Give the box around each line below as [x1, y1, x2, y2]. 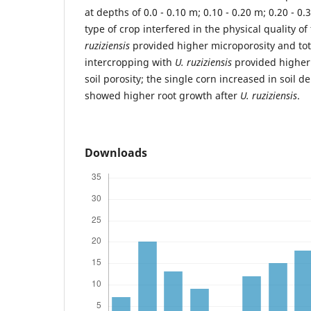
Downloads [85, 144, 147, 160]
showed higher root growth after [85, 88, 240, 102]
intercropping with [85, 55, 175, 69]
